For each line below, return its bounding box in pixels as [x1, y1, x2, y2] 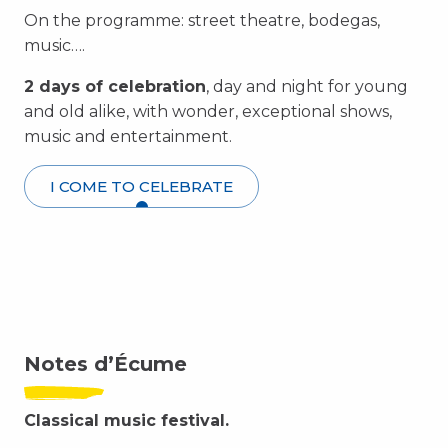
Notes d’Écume [24, 352, 187, 377]
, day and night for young [206, 77, 408, 97]
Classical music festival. [24, 411, 229, 431]
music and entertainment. [24, 127, 232, 147]
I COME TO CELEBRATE [50, 177, 233, 197]
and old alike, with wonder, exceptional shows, [24, 102, 392, 122]
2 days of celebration [24, 77, 206, 97]
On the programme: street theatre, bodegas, [24, 11, 380, 31]
